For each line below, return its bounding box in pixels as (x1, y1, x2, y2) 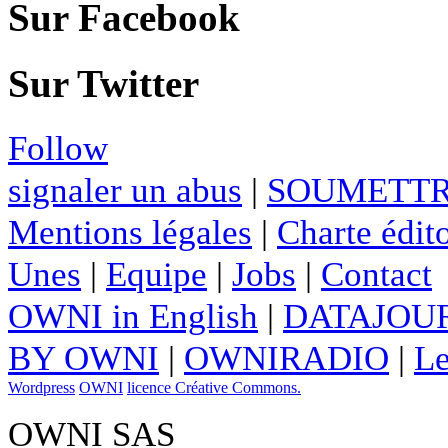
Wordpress (8, 378, 75, 396)
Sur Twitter (8, 61, 199, 106)
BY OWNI (8, 337, 159, 378)
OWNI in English (8, 295, 258, 336)
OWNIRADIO (184, 337, 389, 378)
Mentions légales (8, 211, 252, 252)
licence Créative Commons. (127, 378, 301, 396)
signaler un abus (8, 169, 242, 210)
